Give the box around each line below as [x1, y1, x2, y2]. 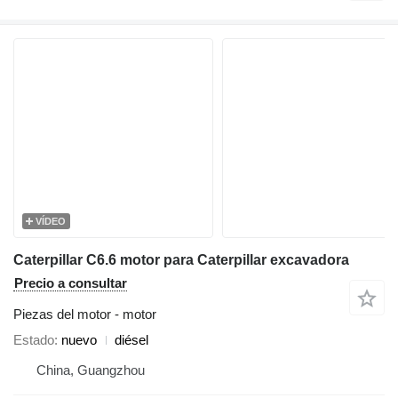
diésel [115, 332, 148, 348]
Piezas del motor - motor [13, 306, 156, 322]
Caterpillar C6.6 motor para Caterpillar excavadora [13, 252, 349, 268]
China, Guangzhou [36, 362, 145, 378]
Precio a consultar [14, 275, 127, 291]
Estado [13, 332, 54, 348]
